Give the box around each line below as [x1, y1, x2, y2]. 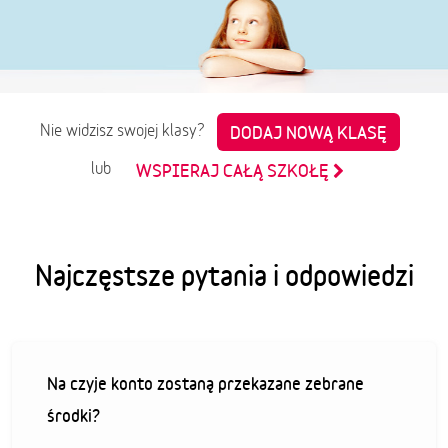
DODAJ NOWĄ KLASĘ [230, 121, 387, 142]
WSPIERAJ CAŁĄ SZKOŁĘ [136, 159, 333, 180]
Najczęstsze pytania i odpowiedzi [34, 258, 414, 291]
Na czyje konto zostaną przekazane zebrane [47, 372, 364, 393]
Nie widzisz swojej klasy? [40, 120, 217, 141]
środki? [47, 404, 100, 425]
